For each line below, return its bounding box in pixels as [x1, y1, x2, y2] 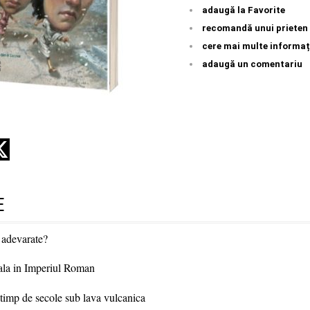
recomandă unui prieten [202, 23, 308, 34]
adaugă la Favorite [202, 5, 285, 16]
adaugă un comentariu [202, 59, 302, 70]
